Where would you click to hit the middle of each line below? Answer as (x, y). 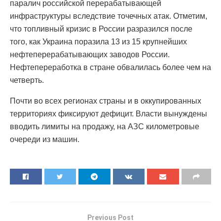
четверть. (27, 80)
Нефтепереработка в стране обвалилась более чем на (110, 67)
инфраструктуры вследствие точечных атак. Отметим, (109, 16)
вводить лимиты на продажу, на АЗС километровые (105, 126)
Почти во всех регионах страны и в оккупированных (106, 101)
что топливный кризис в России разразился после (101, 29)
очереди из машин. (45, 139)
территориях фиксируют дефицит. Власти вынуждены (109, 113)
